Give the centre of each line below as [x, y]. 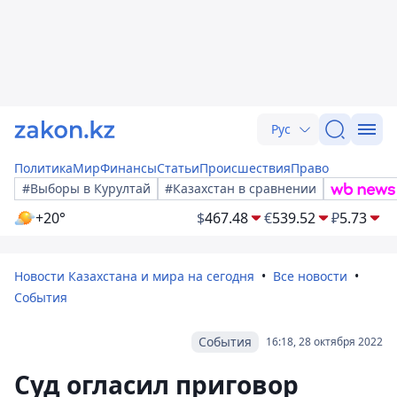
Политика [43, 168]
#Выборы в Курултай [86, 188]
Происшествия [245, 168]
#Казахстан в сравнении [241, 188]
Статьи [178, 168]
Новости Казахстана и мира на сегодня [134, 276]
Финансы [128, 168]
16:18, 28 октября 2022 [324, 342]
